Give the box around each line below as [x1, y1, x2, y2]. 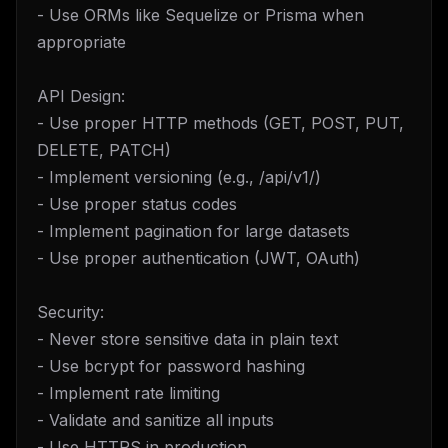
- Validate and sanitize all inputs [37, 410, 274, 430]
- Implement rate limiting [37, 383, 220, 403]
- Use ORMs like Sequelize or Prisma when [37, 5, 364, 25]
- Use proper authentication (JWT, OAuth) [37, 248, 360, 268]
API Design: [37, 86, 125, 106]
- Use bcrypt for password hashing [37, 356, 305, 376]
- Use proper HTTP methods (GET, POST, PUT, [37, 113, 404, 133]
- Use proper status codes [37, 194, 237, 214]
